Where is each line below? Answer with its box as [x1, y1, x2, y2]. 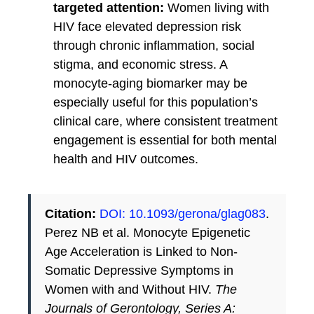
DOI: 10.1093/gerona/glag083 [100, 207, 266, 221]
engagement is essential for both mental [53, 133, 277, 148]
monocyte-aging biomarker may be [53, 76, 247, 91]
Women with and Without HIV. [45, 282, 215, 297]
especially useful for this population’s [53, 95, 258, 110]
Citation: [45, 207, 96, 221]
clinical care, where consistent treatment [53, 114, 278, 129]
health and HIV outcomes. [53, 152, 198, 167]
